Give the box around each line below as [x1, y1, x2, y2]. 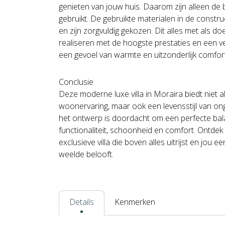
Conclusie [59, 76, 93, 88]
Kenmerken [115, 196, 155, 208]
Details [69, 196, 94, 208]
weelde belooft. [59, 149, 114, 160]
